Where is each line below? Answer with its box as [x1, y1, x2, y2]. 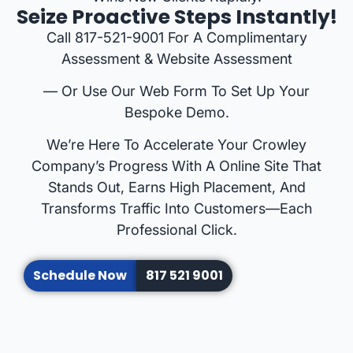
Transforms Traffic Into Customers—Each [41, 200, 312, 217]
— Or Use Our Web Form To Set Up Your [43, 82, 310, 99]
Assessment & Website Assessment [61, 50, 292, 67]
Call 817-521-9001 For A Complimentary [46, 28, 307, 46]
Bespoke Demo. [124, 103, 229, 121]
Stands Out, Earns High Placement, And [47, 179, 306, 196]
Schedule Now [33, 266, 127, 284]
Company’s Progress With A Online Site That [32, 158, 321, 175]
